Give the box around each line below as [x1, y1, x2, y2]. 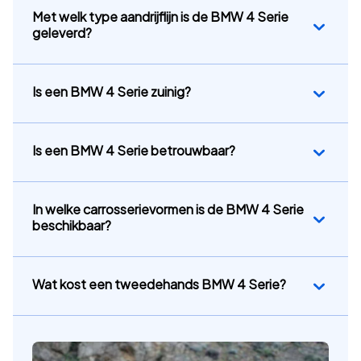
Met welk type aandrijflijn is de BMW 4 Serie [32, 8, 288, 26]
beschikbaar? [32, 217, 111, 234]
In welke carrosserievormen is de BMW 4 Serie [32, 201, 304, 218]
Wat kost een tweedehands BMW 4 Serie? [32, 276, 286, 293]
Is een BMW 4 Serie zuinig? [32, 83, 191, 101]
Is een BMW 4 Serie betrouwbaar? [32, 142, 235, 160]
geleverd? [32, 24, 92, 42]
